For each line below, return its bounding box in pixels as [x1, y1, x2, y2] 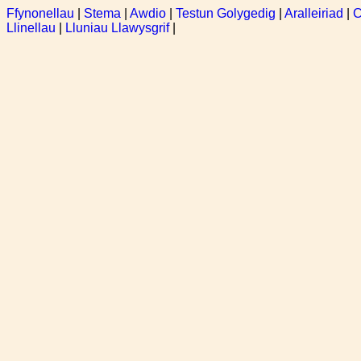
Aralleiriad [284, 6, 343, 20]
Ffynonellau [6, 6, 74, 20]
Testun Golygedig [176, 6, 276, 20]
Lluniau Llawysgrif [65, 21, 169, 35]
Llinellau [6, 21, 56, 35]
